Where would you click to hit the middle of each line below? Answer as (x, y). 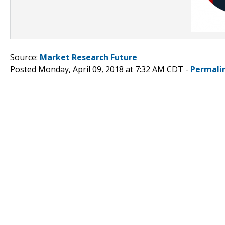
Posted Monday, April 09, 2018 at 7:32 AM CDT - (100, 69)
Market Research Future (88, 57)
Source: (25, 57)
